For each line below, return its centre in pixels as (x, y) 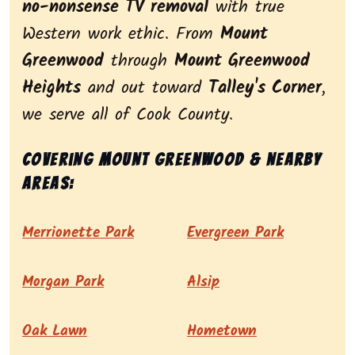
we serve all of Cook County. (128, 116)
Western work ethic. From (121, 35)
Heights (52, 89)
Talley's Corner (265, 89)
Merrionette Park (78, 233)
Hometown (222, 332)
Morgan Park (63, 282)
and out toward (145, 89)
